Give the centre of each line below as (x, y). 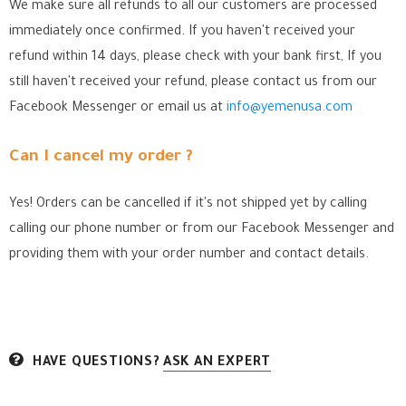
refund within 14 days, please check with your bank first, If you (195, 58)
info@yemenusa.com (290, 109)
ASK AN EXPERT (217, 363)
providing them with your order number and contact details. (189, 256)
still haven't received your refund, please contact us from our (193, 83)
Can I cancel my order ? (101, 158)
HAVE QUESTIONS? (96, 363)
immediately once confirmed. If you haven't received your (182, 33)
